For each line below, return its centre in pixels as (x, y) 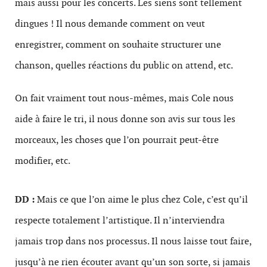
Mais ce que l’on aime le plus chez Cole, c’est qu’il (141, 199)
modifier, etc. (43, 160)
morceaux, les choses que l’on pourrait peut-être (117, 139)
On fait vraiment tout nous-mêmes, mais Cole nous (124, 98)
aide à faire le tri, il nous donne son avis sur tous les (125, 119)
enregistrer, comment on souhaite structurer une (118, 44)
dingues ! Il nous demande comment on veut (110, 23)
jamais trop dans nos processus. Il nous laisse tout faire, (133, 241)
